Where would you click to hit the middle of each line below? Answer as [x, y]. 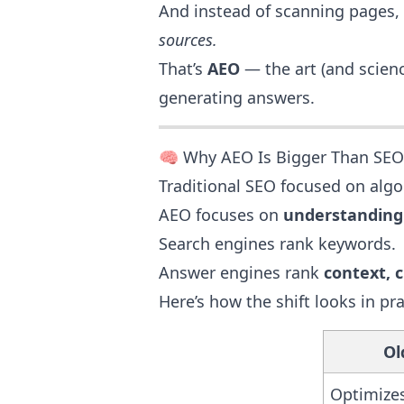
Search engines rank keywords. [277, 243]
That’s [183, 69]
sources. [188, 40]
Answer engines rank [241, 272]
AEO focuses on [221, 215]
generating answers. [237, 97]
